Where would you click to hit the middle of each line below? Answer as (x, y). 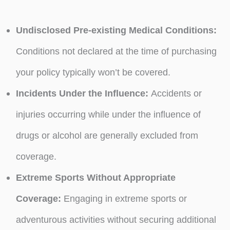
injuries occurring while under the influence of (108, 114)
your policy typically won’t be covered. (93, 72)
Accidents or (176, 93)
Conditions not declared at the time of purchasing (116, 51)
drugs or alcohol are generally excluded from (107, 136)
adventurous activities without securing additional (116, 220)
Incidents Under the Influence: (83, 93)
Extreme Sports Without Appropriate (95, 178)
